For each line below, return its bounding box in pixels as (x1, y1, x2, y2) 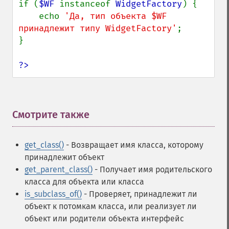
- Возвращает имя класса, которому (64, 140, 203, 150)
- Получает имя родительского (93, 165, 212, 174)
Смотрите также (12, 108, 89, 121)
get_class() (25, 140, 64, 150)
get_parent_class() (25, 165, 93, 174)
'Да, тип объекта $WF (64, 11, 167, 21)
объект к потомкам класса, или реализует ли (25, 201, 197, 211)
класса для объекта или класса (25, 177, 144, 187)
